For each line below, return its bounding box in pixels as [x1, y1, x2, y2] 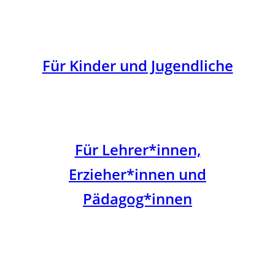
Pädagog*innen [83, 188, 192, 209]
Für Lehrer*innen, [74, 139, 201, 160]
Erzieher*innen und [69, 164, 206, 185]
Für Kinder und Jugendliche [42, 55, 233, 76]
